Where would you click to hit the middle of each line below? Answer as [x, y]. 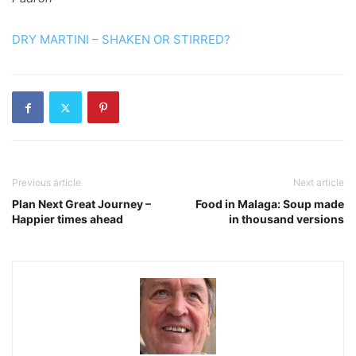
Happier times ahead [68, 219]
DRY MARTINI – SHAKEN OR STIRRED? [121, 40]
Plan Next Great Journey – [81, 204]
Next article [319, 183]
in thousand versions [286, 219]
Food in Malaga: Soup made [270, 204]
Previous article [46, 183]
